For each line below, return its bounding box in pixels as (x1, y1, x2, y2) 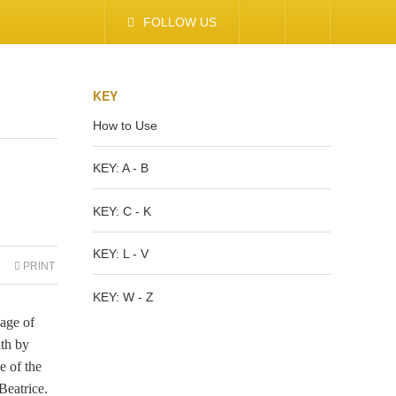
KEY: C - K (93, 203, 151, 218)
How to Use (93, 118, 157, 133)
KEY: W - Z (93, 289, 154, 304)
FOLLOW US (143, 15, 217, 29)
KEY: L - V (93, 247, 148, 261)
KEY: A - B (93, 161, 148, 175)
